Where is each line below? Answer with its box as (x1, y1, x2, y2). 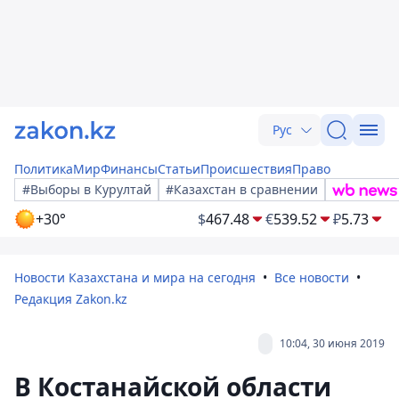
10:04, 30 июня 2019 (280, 336, 385, 351)
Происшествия (200, 160, 292, 177)
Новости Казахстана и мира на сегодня (14, 269, 256, 286)
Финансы (101, 160, 158, 177)
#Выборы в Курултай (22, 181, 151, 198)
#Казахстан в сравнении (166, 181, 318, 198)
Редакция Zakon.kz (14, 290, 127, 307)
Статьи (158, 160, 200, 177)
